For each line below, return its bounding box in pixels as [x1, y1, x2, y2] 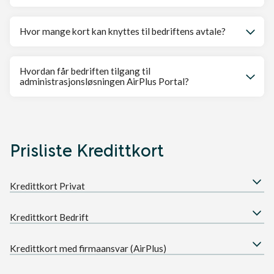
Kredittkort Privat [10, 180, 85, 191]
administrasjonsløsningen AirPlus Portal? [20, 75, 189, 87]
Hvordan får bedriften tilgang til [20, 65, 150, 76]
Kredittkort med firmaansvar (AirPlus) [10, 242, 166, 254]
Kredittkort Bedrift [10, 211, 89, 223]
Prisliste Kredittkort [10, 135, 164, 161]
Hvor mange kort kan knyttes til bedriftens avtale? [20, 25, 226, 37]
